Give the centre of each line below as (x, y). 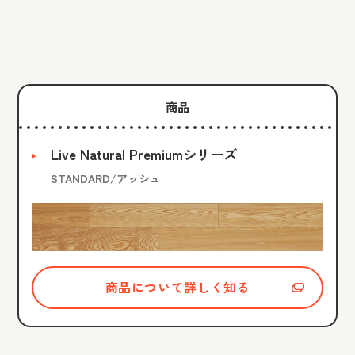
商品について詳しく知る (177, 287)
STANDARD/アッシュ (106, 179)
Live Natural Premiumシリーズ (144, 155)
